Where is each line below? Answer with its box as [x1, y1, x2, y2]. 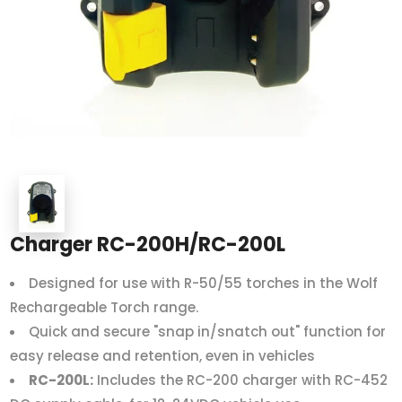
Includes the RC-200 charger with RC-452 [93, 370, 389, 389]
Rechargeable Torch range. [10, 297, 199, 317]
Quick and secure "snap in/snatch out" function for [29, 321, 387, 341]
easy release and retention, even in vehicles [10, 345, 316, 365]
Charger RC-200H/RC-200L [10, 230, 286, 258]
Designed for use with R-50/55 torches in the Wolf [29, 273, 379, 293]
